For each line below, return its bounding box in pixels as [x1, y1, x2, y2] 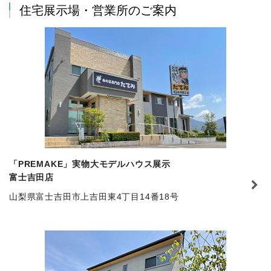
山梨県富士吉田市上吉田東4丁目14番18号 [9, 191, 179, 201]
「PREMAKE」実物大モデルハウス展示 [9, 158, 171, 169]
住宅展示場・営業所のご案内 [19, 3, 177, 17]
